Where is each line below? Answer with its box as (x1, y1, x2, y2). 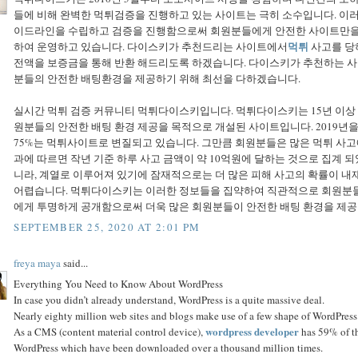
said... (61, 255, 89, 270)
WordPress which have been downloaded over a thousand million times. (14, 340, 324, 356)
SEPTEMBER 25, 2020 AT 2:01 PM (14, 219, 201, 234)
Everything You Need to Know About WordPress (14, 276, 224, 292)
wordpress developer (205, 324, 300, 340)
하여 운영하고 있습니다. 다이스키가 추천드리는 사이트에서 (14, 39, 288, 54)
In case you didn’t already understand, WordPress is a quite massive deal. (14, 292, 325, 308)
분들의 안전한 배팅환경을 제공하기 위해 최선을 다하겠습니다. (14, 71, 301, 86)
